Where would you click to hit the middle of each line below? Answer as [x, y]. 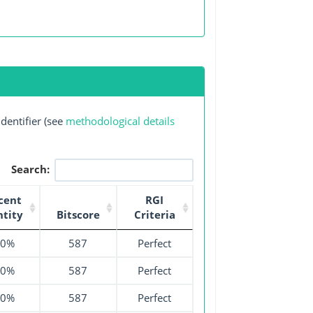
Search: [30, 169]
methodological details [120, 121]
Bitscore [78, 214]
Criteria [154, 214]
